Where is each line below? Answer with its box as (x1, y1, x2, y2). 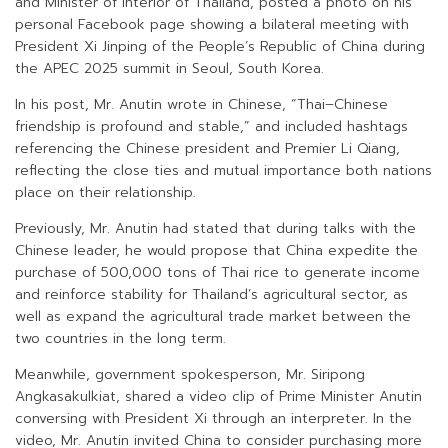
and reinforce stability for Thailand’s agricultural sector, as (15, 284, 408, 306)
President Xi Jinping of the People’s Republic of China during (15, 36, 425, 58)
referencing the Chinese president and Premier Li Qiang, (15, 138, 400, 160)
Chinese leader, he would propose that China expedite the (15, 240, 418, 262)
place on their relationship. (15, 182, 196, 204)
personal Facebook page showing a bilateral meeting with (15, 14, 409, 36)
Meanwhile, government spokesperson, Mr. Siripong (15, 364, 365, 386)
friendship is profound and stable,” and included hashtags (15, 116, 408, 138)
